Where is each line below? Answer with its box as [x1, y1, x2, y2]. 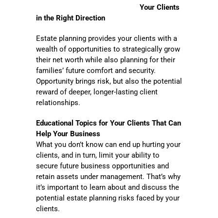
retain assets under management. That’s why [36, 172, 181, 182]
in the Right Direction [36, 14, 105, 23]
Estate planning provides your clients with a [36, 34, 177, 43]
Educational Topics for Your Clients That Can [36, 119, 181, 128]
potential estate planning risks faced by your [36, 194, 180, 203]
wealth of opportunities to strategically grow [36, 45, 180, 54]
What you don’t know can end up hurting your [36, 140, 181, 149]
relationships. [36, 98, 80, 108]
